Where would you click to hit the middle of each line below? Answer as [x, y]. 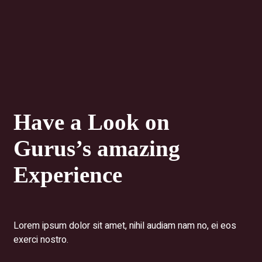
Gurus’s [55, 149]
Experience [68, 175]
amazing [139, 149]
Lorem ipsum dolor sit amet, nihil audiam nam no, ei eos [125, 225]
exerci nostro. [41, 239]
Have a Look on [92, 122]
